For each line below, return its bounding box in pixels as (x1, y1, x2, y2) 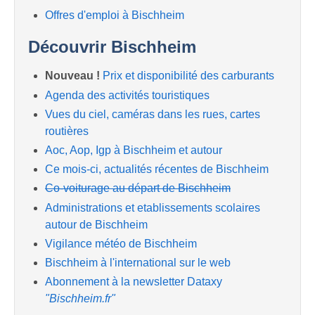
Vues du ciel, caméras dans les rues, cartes (45, 108, 260, 120)
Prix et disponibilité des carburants (103, 70, 274, 82)
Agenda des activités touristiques (45, 89, 210, 101)
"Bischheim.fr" (45, 292, 115, 305)
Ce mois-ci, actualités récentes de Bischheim (45, 163, 269, 176)
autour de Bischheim (45, 218, 148, 231)
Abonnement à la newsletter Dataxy (45, 276, 222, 288)
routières (45, 124, 89, 137)
